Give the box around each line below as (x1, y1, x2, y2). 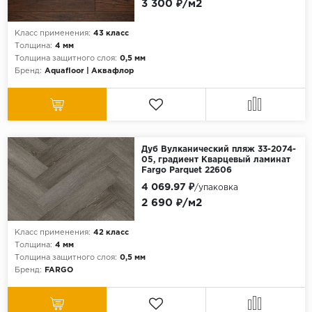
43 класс (93, 30, 129, 38)
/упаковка (194, 184, 238, 192)
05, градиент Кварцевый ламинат (141, 156, 290, 164)
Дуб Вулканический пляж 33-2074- (141, 146, 296, 154)
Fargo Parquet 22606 (141, 166, 232, 175)
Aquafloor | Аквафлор (44, 68, 134, 75)
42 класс (93, 229, 129, 237)
